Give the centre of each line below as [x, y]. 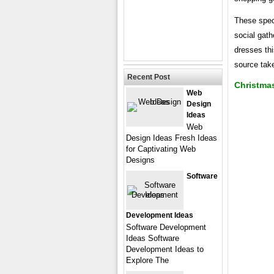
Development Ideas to [165, 249]
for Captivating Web [161, 149]
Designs [140, 160]
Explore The [147, 260]
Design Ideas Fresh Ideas [172, 138]
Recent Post [149, 77]
